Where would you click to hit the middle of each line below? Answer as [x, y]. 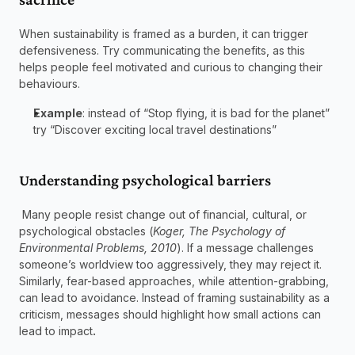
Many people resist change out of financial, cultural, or [163, 215]
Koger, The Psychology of [219, 231]
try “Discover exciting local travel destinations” [157, 130]
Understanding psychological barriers [148, 180]
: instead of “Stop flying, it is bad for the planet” [206, 113]
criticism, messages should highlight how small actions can [170, 315]
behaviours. [51, 84]
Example [58, 113]
